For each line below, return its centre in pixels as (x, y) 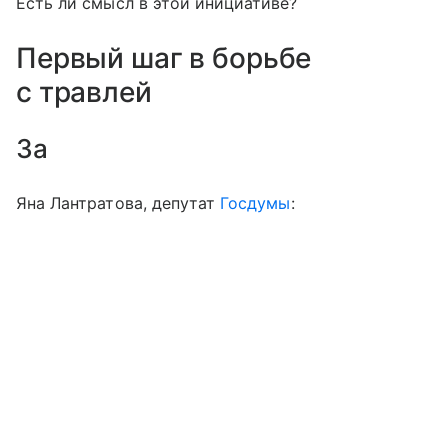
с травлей (84, 91)
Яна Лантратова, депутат (118, 202)
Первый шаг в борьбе (164, 57)
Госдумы (255, 202)
